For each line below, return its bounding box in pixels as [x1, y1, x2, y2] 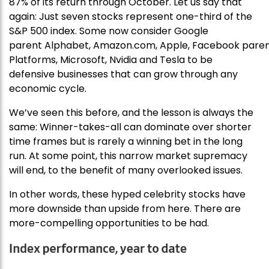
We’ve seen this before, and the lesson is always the [9, 106, 253, 120]
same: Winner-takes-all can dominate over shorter [9, 120, 252, 134]
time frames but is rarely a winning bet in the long [9, 134, 243, 149]
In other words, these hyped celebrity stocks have [9, 187, 246, 202]
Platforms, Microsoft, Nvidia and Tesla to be [9, 53, 213, 67]
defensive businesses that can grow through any [9, 67, 238, 82]
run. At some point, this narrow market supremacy [9, 149, 247, 163]
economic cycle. [9, 82, 86, 96]
